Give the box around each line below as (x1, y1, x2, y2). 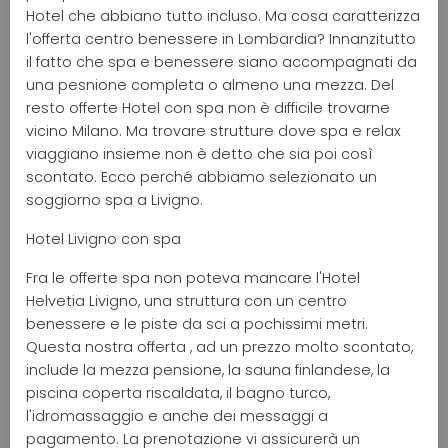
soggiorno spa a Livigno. (26, 189, 203, 210)
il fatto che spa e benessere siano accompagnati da (26, 51, 417, 72)
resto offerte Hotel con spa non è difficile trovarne (26, 97, 390, 118)
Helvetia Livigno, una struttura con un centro (26, 290, 347, 311)
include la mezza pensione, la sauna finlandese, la (26, 359, 390, 380)
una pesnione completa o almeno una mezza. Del (26, 74, 394, 95)
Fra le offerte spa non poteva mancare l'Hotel (26, 267, 360, 288)
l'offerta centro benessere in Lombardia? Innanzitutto (26, 28, 416, 49)
